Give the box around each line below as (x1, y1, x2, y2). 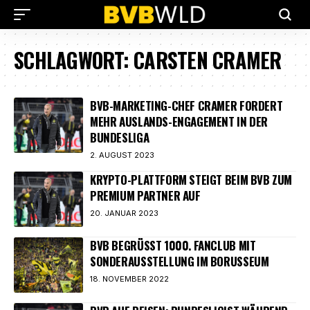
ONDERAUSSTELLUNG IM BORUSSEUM (90, 253, 261, 270)
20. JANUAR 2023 (90, 208, 158, 218)
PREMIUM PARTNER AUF (90, 187, 201, 204)
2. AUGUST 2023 (90, 150, 154, 160)
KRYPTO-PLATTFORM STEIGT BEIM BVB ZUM (90, 171, 293, 188)
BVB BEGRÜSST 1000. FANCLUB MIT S (90, 237, 256, 254)
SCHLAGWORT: (14, 44, 134, 75)
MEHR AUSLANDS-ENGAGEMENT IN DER (90, 113, 268, 130)
